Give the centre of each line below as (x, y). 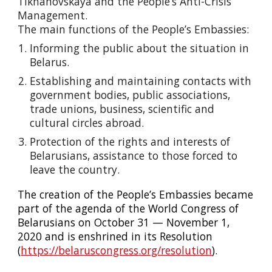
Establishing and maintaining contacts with (141, 81)
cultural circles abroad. (87, 123)
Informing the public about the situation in (140, 48)
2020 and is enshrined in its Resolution (115, 236)
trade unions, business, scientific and (122, 109)
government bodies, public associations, (130, 95)
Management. (53, 15)
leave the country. (76, 169)
